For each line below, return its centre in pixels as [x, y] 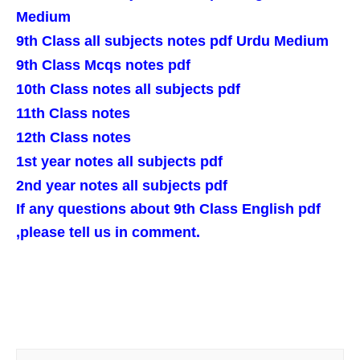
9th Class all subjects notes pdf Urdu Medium [172, 41]
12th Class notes [74, 137]
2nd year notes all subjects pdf [122, 186]
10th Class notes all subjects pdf [128, 89]
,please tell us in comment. [108, 232]
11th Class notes [73, 113]
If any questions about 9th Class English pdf [168, 209]
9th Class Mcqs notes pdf [103, 65]
